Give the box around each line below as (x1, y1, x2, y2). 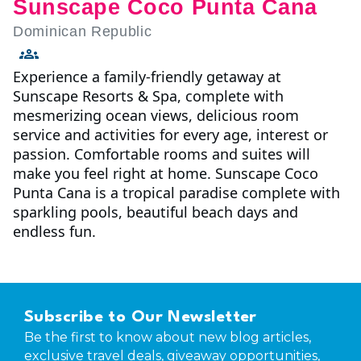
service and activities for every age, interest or (13, 125, 328, 145)
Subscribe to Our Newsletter (24, 309, 257, 326)
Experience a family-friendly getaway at (13, 67, 281, 87)
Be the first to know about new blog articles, (24, 330, 311, 346)
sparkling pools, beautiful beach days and (13, 202, 298, 222)
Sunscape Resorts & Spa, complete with (13, 86, 284, 106)
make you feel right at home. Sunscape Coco (13, 164, 318, 184)
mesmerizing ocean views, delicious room (13, 106, 299, 126)
